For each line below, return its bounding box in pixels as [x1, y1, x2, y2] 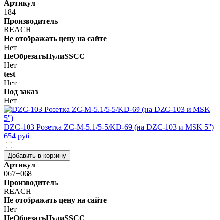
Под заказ [4, 87, 38, 96]
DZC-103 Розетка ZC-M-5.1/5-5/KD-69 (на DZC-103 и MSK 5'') [4, 122, 214, 131]
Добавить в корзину [8, 151, 66, 159]
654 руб [4, 131, 33, 140]
